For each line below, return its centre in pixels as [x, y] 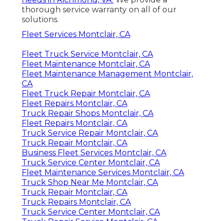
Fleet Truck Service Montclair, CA [87, 54]
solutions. [40, 20]
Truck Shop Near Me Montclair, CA [90, 183]
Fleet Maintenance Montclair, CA [86, 64]
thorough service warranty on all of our [99, 10]
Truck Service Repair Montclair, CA [90, 133]
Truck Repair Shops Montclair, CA [88, 113]
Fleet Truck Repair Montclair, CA [86, 94]
